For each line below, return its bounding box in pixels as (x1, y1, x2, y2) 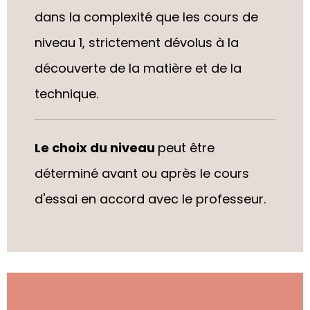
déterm (35, 164, 80, 182)
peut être (158, 138, 215, 156)
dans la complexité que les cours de (35, 8, 258, 26)
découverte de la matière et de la (35, 59, 241, 77)
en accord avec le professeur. (81, 190, 266, 208)
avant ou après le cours (102, 164, 249, 182)
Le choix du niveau (35, 138, 158, 156)
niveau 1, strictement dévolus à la (35, 33, 239, 51)
